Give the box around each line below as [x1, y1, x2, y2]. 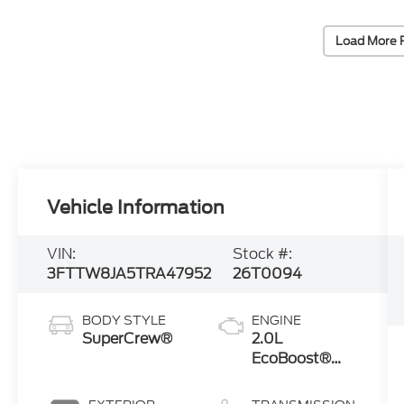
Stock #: [233, 243, 293, 265]
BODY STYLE [82, 311, 167, 330]
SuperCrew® [82, 328, 173, 350]
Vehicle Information [47, 197, 225, 219]
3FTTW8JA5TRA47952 [47, 263, 212, 285]
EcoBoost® [251, 348, 331, 370]
